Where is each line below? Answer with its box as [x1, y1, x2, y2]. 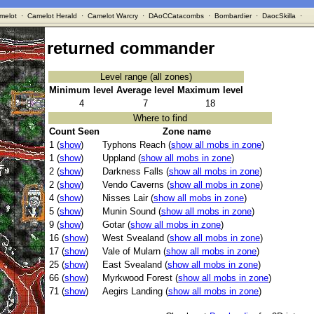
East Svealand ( [102, 259, 168, 271]
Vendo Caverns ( [102, 179, 170, 191]
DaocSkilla [261, 12, 296, 20]
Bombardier [214, 12, 252, 20]
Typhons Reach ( [102, 139, 171, 151]
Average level [116, 85, 175, 96]
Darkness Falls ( [102, 166, 169, 177]
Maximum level [177, 85, 243, 96]
